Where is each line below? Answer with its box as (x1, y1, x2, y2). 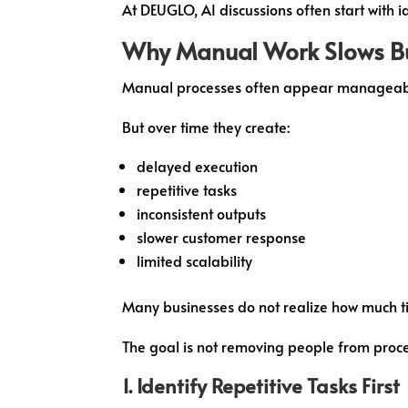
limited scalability (137, 250, 253, 270)
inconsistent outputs (137, 202, 267, 223)
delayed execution (137, 155, 259, 176)
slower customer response (137, 226, 307, 247)
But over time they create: (122, 116, 291, 137)
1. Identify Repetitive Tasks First (122, 371, 401, 399)
